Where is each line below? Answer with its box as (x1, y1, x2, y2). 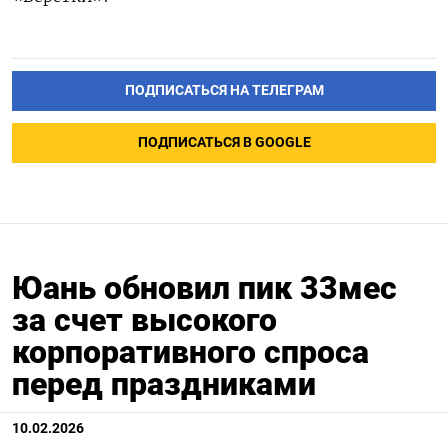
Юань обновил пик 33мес (12, 268, 397, 307)
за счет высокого (12, 300, 277, 339)
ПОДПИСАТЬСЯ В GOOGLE (137, 133, 311, 151)
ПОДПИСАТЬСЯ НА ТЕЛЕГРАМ (124, 81, 324, 99)
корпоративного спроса (12, 332, 369, 371)
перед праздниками (12, 364, 316, 403)
